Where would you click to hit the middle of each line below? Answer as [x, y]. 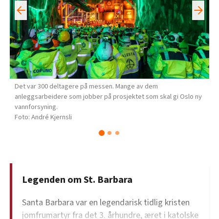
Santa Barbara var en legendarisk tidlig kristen [106, 203]
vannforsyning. [36, 107]
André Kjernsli [52, 117]
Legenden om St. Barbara [77, 180]
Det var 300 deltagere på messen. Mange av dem [86, 87]
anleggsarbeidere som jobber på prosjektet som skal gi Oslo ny [108, 97]
